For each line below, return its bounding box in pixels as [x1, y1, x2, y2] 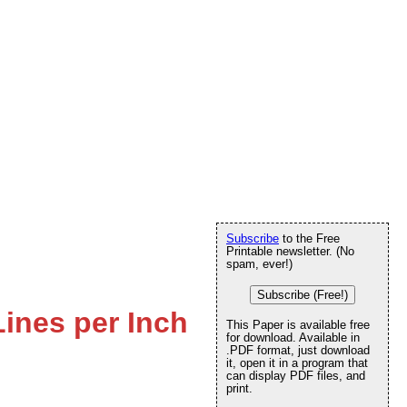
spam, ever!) [226, 257, 293, 271]
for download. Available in [226, 331, 360, 344]
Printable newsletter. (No [226, 244, 354, 258]
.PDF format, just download [226, 343, 370, 357]
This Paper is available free [226, 318, 370, 332]
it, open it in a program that [226, 356, 368, 370]
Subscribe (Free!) [257, 288, 348, 302]
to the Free [279, 232, 340, 245]
